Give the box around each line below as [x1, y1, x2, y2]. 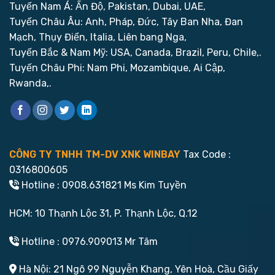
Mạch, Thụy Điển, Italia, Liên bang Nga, [9, 31, 187, 43]
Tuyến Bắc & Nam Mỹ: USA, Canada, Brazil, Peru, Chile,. [9, 46, 261, 58]
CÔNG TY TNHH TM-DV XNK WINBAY [9, 148, 180, 160]
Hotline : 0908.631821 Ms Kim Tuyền [19, 179, 187, 191]
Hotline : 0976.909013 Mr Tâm [19, 235, 158, 247]
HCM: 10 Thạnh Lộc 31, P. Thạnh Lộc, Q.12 [9, 207, 198, 219]
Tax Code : [180, 148, 231, 160]
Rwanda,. [9, 77, 52, 89]
